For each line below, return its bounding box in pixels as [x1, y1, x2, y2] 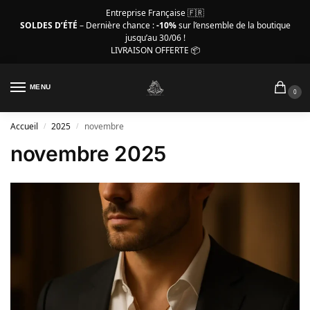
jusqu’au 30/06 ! [125, 31, 185, 44]
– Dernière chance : [79, 19, 156, 31]
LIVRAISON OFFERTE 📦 [110, 44, 200, 56]
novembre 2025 [10, 141, 167, 167]
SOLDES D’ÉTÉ [19, 19, 80, 31]
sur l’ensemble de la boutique [176, 19, 291, 31]
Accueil [10, 120, 38, 133]
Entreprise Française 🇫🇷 [106, 6, 204, 19]
